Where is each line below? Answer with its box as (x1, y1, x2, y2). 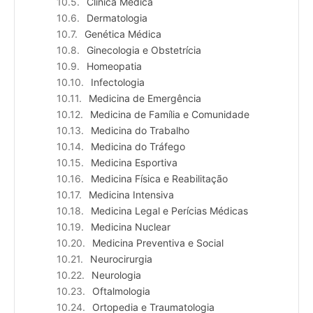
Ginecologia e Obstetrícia (87, 44, 201, 57)
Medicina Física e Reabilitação (91, 173, 228, 185)
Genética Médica (85, 28, 161, 41)
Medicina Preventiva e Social (92, 237, 224, 249)
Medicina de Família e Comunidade (90, 108, 249, 121)
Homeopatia (87, 60, 142, 73)
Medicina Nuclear (91, 221, 170, 233)
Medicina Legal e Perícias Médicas (91, 205, 248, 217)
